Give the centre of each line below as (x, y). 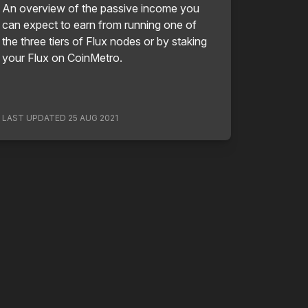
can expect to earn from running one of (99, 25)
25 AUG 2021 (93, 118)
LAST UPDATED (35, 118)
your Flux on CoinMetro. (62, 58)
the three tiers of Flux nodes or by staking (104, 41)
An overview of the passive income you (100, 8)
